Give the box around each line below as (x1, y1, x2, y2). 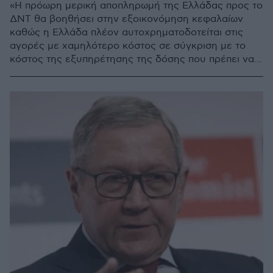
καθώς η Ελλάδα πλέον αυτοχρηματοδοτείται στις (10, 27, 243, 38)
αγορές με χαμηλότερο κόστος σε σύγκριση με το (10, 40, 246, 52)
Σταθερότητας (10, 94, 77, 105)
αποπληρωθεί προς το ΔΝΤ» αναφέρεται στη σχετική (10, 67, 256, 79)
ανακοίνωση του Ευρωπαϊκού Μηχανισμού (10, 80, 206, 92)
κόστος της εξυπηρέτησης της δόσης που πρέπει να (10, 54, 254, 65)
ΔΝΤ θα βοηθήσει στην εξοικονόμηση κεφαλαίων (10, 13, 243, 25)
